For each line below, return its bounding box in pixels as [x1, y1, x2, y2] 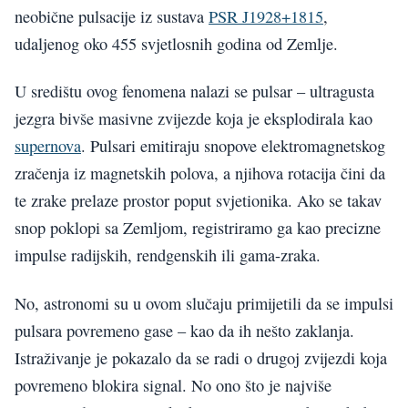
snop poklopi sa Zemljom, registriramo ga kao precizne [15, 217, 381, 240]
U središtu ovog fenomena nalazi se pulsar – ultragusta [15, 80, 374, 103]
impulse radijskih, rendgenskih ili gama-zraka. [15, 244, 321, 267]
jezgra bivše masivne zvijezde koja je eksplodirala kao [15, 107, 372, 130]
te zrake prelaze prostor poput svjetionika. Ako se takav [15, 189, 382, 212]
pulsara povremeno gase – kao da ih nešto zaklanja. [15, 319, 354, 342]
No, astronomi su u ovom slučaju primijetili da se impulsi [15, 291, 393, 314]
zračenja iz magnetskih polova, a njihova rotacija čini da [15, 162, 385, 185]
